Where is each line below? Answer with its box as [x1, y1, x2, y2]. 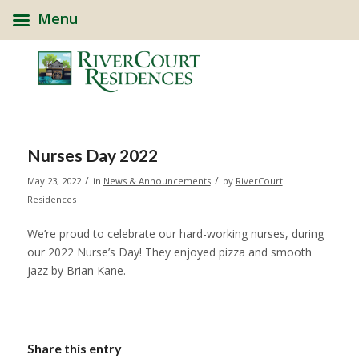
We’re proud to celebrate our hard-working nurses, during [26, 225, 324, 241]
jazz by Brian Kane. [26, 262, 126, 278]
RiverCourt [235, 175, 283, 187]
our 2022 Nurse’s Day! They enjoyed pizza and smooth [26, 244, 312, 260]
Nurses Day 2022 [26, 145, 158, 165]
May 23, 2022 [26, 175, 81, 187]
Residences [26, 193, 76, 205]
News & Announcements [103, 175, 211, 187]
